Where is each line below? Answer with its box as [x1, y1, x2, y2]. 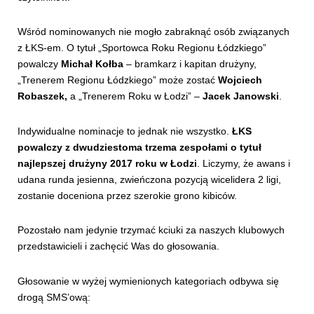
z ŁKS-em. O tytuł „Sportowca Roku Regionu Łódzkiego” [18, 42, 266, 54]
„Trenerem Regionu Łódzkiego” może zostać [18, 74, 218, 86]
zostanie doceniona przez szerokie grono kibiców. [18, 189, 237, 201]
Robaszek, [18, 90, 70, 102]
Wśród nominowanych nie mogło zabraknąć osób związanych [18, 26, 289, 38]
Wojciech [218, 74, 262, 86]
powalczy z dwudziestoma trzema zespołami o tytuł [18, 141, 261, 153]
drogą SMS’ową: [18, 291, 90, 303]
